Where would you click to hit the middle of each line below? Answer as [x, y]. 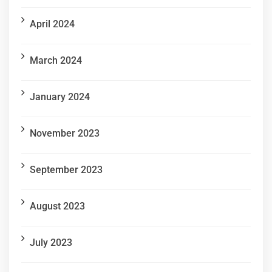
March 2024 [56, 61]
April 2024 [52, 24]
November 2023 [65, 134]
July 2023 [51, 243]
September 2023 [66, 170]
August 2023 [57, 206]
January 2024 [60, 97]
